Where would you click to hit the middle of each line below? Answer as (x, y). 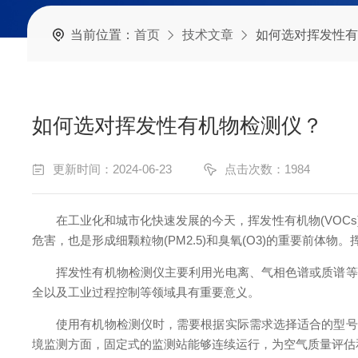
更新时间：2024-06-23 (112, 169)
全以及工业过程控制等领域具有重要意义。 (146, 292)
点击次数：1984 (267, 169)
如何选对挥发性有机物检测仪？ (177, 125)
